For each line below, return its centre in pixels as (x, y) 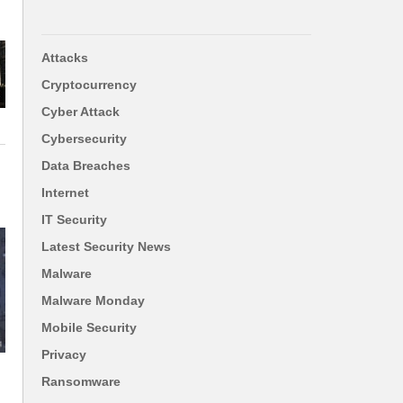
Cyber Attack (81, 111)
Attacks (65, 57)
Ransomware (81, 381)
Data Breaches (86, 165)
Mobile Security (89, 327)
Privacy (64, 354)
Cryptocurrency (89, 84)
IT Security (74, 219)
